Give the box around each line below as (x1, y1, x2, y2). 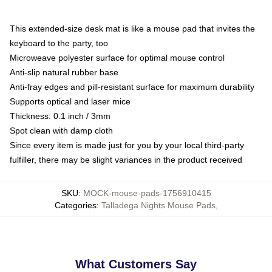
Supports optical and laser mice (10, 97, 131, 106)
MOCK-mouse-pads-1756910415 (83, 188, 211, 198)
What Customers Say (75, 257, 197, 271)
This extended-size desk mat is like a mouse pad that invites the (10, 24, 255, 33)
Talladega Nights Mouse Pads (101, 200, 216, 210)
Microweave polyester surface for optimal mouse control (10, 53, 225, 63)
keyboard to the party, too (10, 38, 108, 48)
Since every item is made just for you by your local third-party (10, 140, 244, 150)
